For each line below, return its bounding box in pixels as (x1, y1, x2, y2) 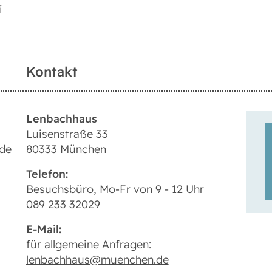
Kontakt (25, 63, 78, 81)
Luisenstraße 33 (25, 127, 108, 141)
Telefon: (25, 167, 71, 182)
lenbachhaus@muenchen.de (25, 253, 169, 267)
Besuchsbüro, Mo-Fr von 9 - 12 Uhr (25, 182, 204, 197)
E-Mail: (25, 222, 64, 237)
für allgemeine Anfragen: (25, 237, 151, 252)
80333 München (25, 142, 106, 157)
